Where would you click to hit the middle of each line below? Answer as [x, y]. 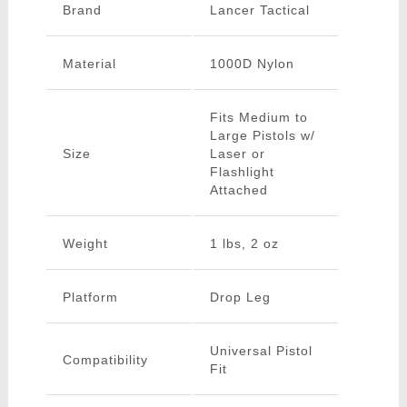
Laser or [237, 154]
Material [89, 64]
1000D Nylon [252, 64]
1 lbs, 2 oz [244, 244]
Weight [85, 244]
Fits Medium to [258, 118]
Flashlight [242, 172]
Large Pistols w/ [262, 136]
